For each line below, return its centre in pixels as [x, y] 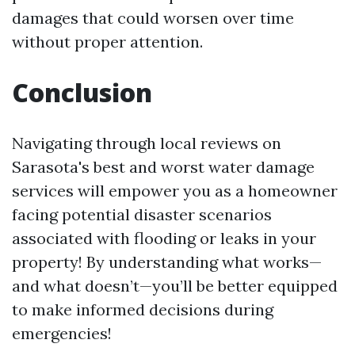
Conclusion [82, 92]
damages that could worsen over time [153, 17]
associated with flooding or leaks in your [164, 238]
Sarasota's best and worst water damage [163, 166]
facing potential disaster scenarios [142, 214]
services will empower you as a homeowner [175, 190]
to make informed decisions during [143, 309]
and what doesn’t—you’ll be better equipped [175, 285]
